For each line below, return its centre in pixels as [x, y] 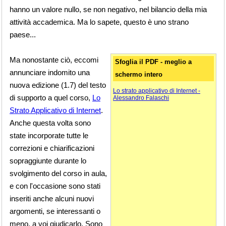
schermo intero [139, 75]
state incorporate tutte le [49, 135]
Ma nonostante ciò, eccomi [54, 60]
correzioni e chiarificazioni [52, 148]
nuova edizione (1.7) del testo [58, 85]
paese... [23, 35]
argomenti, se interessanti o [55, 211]
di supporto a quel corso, [51, 98]
